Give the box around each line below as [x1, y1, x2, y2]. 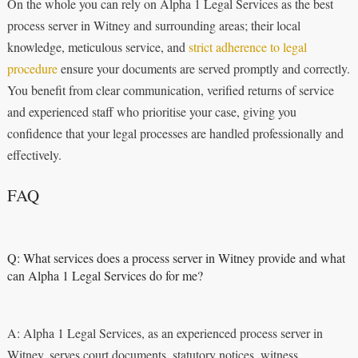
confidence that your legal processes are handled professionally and [6, 124, 344, 141]
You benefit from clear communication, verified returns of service [6, 81, 334, 98]
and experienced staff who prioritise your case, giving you [6, 102, 296, 120]
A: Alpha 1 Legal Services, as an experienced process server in [6, 324, 323, 341]
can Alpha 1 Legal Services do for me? [6, 266, 203, 284]
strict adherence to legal [188, 38, 307, 55]
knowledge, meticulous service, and [6, 38, 189, 55]
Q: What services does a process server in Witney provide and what [6, 249, 345, 266]
